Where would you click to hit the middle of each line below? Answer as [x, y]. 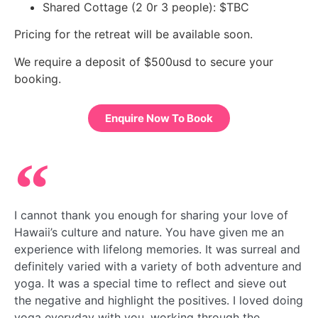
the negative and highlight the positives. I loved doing [159, 301]
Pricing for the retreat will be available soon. [135, 34]
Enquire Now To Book [159, 119]
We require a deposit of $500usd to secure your [144, 61]
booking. [38, 78]
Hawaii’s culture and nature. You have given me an [149, 232]
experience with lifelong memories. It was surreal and [157, 250]
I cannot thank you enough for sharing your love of [151, 215]
